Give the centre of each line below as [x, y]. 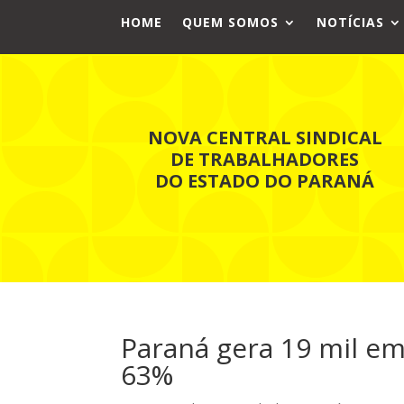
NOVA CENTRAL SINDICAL [265, 137]
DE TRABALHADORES [265, 159]
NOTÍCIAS [351, 22]
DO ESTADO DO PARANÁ [265, 180]
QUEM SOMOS [231, 22]
